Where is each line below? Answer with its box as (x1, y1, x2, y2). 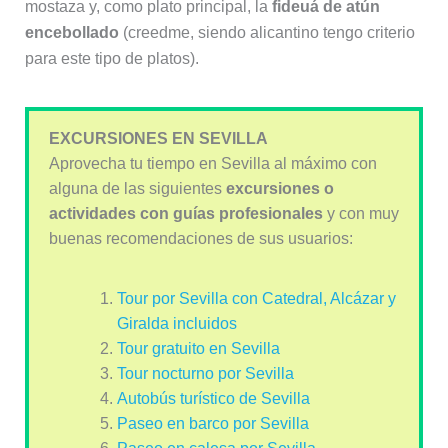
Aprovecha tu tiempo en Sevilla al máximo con (48, 154, 377, 172)
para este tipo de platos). (24, 49, 199, 67)
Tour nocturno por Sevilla (116, 364, 294, 382)
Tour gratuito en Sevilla (116, 339, 280, 357)
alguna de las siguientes (48, 179, 226, 197)
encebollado (24, 23, 119, 41)
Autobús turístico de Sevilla (116, 389, 310, 407)
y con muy (322, 204, 399, 222)
